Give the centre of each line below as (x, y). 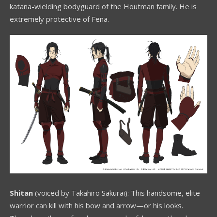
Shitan (21, 193)
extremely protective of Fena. (59, 19)
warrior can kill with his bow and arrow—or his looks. (96, 205)
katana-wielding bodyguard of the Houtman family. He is (103, 6)
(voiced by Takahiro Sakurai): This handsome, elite (116, 193)
